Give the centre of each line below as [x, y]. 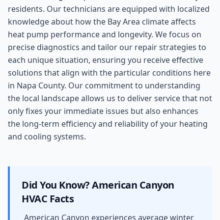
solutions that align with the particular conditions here [109, 73]
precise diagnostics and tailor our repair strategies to [107, 47]
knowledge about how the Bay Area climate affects [102, 22]
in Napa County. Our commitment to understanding [104, 85]
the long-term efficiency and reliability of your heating [108, 124]
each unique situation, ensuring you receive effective [106, 60]
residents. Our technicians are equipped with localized [109, 9]
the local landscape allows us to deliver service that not [110, 98]
